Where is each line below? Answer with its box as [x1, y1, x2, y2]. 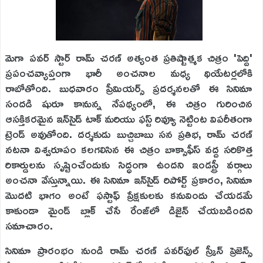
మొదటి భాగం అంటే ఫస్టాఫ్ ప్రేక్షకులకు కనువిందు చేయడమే [5, 184, 253, 205]
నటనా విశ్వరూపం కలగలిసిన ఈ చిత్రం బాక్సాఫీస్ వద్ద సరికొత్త [5, 139, 253, 160]
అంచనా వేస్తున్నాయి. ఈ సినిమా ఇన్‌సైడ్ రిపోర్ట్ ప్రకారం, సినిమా [5, 169, 253, 190]
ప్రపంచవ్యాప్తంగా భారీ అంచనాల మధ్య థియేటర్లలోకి [5, 62, 253, 83]
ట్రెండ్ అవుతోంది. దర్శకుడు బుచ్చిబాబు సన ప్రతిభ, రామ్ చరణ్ [5, 123, 253, 144]
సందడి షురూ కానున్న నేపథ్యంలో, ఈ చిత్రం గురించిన [5, 93, 253, 114]
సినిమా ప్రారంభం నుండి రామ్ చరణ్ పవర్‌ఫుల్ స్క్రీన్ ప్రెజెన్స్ [5, 240, 253, 261]
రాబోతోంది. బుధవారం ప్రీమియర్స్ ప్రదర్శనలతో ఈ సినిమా [5, 77, 253, 99]
